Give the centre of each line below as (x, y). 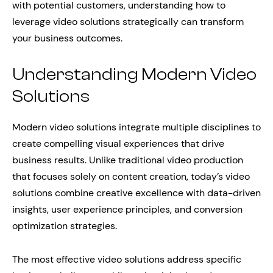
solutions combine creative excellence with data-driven (136, 193)
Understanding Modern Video (134, 74)
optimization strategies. (65, 226)
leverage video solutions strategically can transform (128, 21)
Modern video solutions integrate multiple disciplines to (136, 127)
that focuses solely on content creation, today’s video (131, 177)
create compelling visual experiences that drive (118, 144)
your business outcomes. (67, 38)
